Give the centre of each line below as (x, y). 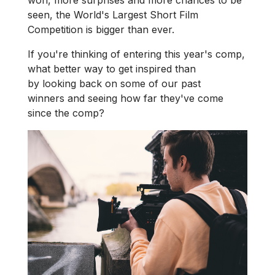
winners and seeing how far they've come (126, 98)
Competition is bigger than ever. (101, 29)
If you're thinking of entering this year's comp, (136, 54)
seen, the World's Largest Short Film (113, 15)
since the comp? (66, 113)
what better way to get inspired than (112, 69)
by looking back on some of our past (114, 83)
